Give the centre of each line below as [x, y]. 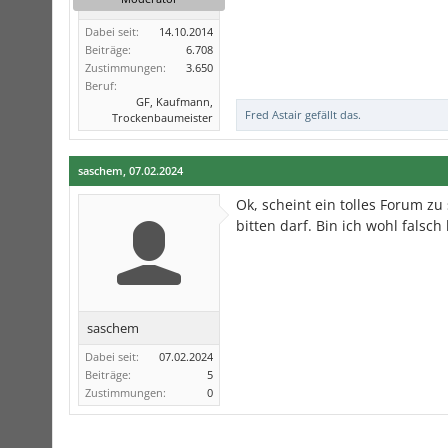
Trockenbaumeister [162, 118]
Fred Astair [273, 115]
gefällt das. [331, 115]
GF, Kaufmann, [174, 102]
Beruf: [101, 86]
